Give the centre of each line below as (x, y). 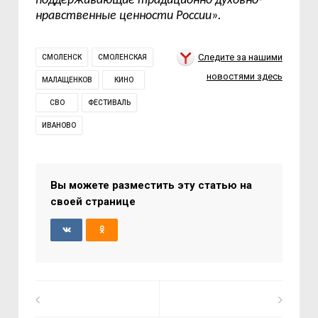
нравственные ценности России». (129, 16)
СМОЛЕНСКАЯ (123, 57)
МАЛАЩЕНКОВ (67, 79)
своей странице (93, 201)
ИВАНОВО (59, 125)
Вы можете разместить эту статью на (152, 185)
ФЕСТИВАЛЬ (110, 102)
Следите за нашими (240, 57)
